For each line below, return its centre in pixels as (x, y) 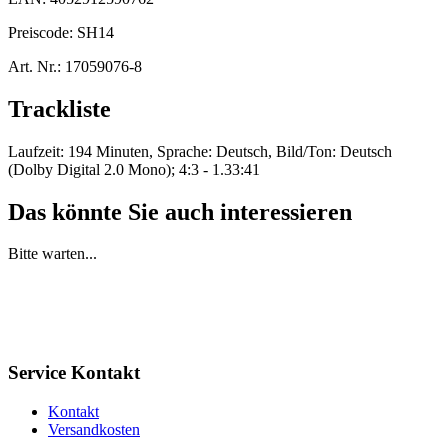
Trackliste (59, 108)
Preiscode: (42, 32)
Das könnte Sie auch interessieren (180, 211)
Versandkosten (94, 429)
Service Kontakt (74, 373)
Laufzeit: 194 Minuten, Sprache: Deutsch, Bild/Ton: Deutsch (200, 151)
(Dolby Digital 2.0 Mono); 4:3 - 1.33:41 (134, 169)
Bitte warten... (52, 254)
